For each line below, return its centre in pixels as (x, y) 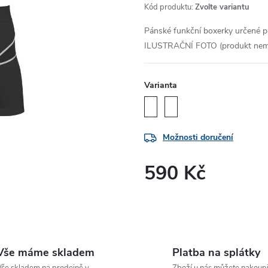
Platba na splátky (216, 252)
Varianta (161, 85)
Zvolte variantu (222, 7)
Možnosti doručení (198, 138)
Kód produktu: (169, 7)
